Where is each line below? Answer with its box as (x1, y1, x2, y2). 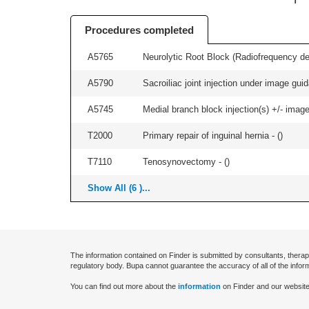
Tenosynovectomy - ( (143, 157, 227, 167)
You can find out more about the (70, 282, 178, 290)
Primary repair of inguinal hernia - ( (143, 130, 280, 141)
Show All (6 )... (88, 183, 150, 193)
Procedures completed (85, 24, 194, 36)
